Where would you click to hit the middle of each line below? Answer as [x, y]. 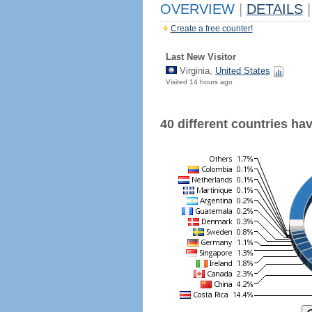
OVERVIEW [199, 9]
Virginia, [196, 71]
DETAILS [274, 9]
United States [242, 71]
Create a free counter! [211, 29]
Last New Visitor [201, 57]
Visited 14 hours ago [199, 82]
